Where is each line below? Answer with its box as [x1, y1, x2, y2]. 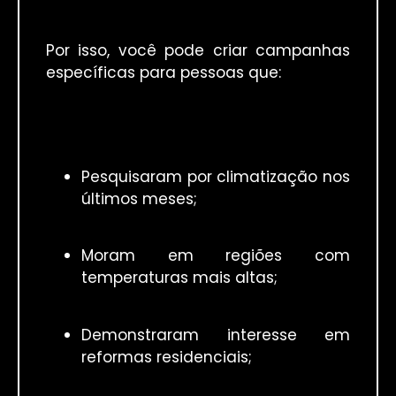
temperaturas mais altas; [81, 267, 278, 289]
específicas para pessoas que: [46, 61, 281, 83]
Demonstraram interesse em [81, 324, 350, 346]
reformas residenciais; [81, 346, 252, 368]
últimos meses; [81, 187, 197, 209]
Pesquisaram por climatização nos [81, 165, 350, 187]
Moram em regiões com [81, 245, 350, 267]
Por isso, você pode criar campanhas [46, 39, 350, 61]
